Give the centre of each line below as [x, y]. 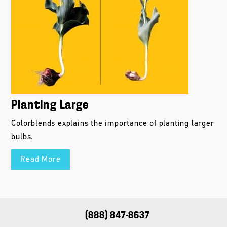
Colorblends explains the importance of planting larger [113, 123]
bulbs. [23, 137]
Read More [41, 159]
